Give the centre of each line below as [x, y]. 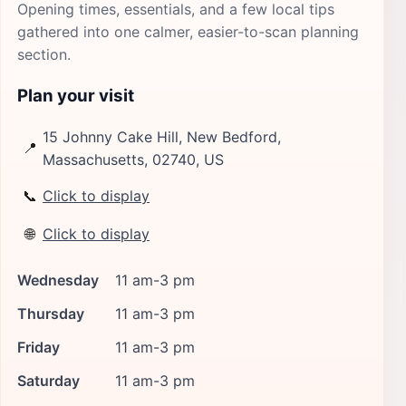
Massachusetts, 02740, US [133, 159]
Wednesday [58, 280]
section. [44, 54]
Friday [39, 347]
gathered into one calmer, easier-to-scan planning [188, 32]
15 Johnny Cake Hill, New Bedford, [162, 136]
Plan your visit [76, 96]
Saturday [48, 380]
